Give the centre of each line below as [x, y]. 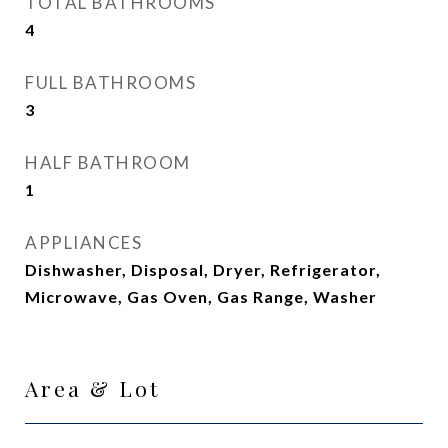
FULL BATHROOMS [110, 82]
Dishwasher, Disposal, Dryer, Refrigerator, [203, 269]
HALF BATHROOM [108, 162]
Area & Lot [92, 388]
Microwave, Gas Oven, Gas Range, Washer [201, 296]
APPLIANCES [83, 242]
